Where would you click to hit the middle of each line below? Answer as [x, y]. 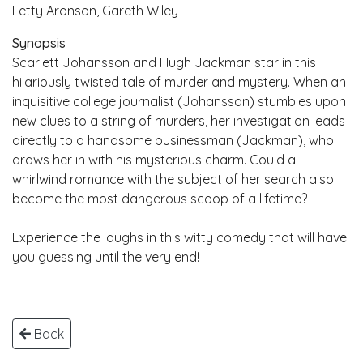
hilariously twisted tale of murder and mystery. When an [179, 81]
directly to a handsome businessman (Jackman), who [173, 140]
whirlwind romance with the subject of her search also [173, 179]
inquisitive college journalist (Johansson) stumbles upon [179, 101]
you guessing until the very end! [106, 256]
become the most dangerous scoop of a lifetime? [160, 198]
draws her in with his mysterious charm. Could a [154, 159]
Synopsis [39, 43]
